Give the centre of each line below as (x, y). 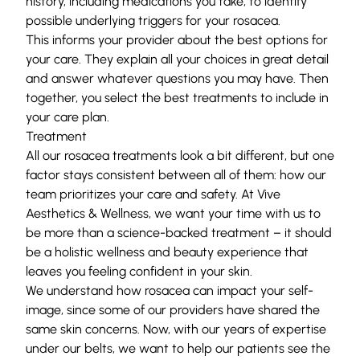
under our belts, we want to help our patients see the (178, 348)
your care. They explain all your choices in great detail (177, 59)
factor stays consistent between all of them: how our (176, 174)
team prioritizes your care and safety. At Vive (153, 194)
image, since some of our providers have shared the (173, 309)
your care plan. (67, 117)
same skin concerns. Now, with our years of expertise (176, 329)
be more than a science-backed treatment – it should (179, 232)
